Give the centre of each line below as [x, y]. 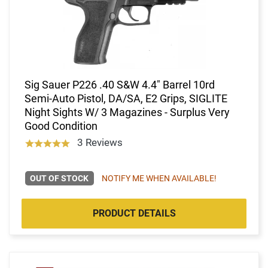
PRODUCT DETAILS [134, 213]
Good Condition [61, 126]
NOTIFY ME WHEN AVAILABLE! [159, 178]
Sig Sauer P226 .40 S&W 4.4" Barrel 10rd [120, 84]
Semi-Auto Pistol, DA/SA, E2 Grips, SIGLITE [126, 98]
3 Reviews [100, 142]
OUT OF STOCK [60, 178]
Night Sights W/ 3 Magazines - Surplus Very [127, 112]
